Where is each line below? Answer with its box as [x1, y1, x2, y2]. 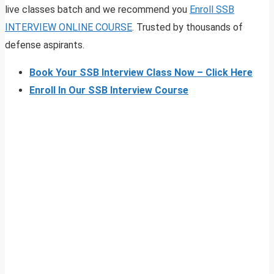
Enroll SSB [190, 4, 234, 16]
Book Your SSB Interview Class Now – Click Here [29, 67, 253, 79]
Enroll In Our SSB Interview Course [29, 84, 188, 97]
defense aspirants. [5, 39, 84, 51]
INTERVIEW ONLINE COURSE [5, 21, 132, 34]
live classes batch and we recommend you [5, 4, 190, 16]
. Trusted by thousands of [132, 21, 243, 34]
